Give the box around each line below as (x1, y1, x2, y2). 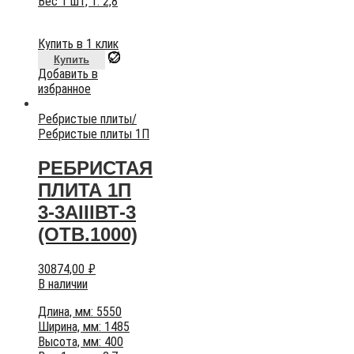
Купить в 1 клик (38, 36, 119, 51)
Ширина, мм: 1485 (38, 318, 130, 334)
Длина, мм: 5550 (38, 303, 122, 319)
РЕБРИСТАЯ (38, 156, 153, 179)
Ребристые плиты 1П (38, 126, 149, 141)
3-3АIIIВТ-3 (38, 201, 136, 223)
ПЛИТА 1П (38, 179, 131, 201)
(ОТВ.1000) (38, 223, 137, 245)
